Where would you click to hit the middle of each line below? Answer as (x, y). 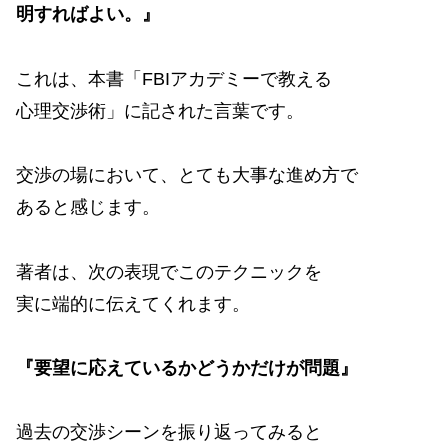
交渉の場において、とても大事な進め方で (187, 175)
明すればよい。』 (88, 14)
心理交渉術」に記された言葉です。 (160, 110)
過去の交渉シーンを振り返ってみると (169, 432)
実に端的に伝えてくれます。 (133, 303)
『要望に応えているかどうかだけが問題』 (187, 368)
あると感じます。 (88, 207)
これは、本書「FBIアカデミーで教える (174, 78)
